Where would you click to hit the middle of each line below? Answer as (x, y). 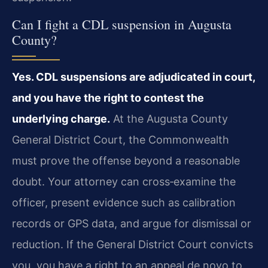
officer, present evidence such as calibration (124, 202)
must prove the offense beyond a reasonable (126, 160)
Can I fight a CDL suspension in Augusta (122, 24)
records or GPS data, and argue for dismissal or (132, 223)
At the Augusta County (169, 118)
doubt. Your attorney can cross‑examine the (124, 181)
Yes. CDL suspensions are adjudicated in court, (133, 77)
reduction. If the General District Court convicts (133, 244)
